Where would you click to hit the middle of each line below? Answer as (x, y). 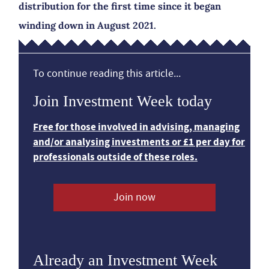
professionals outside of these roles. (115, 157)
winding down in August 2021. (87, 25)
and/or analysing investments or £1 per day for (139, 142)
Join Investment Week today (122, 101)
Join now (134, 197)
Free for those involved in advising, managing (136, 127)
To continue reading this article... (107, 74)
